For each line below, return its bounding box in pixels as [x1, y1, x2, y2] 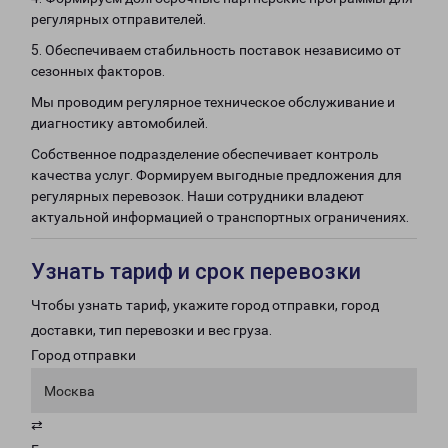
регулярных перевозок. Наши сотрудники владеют [31, 188, 364, 204]
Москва [44, 383, 95, 399]
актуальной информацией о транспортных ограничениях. [31, 209, 409, 225]
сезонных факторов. [31, 63, 165, 79]
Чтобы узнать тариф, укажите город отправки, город [31, 297, 379, 313]
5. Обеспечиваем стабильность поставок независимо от [31, 42, 401, 58]
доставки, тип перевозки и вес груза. [31, 322, 272, 338]
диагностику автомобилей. [31, 115, 208, 131]
